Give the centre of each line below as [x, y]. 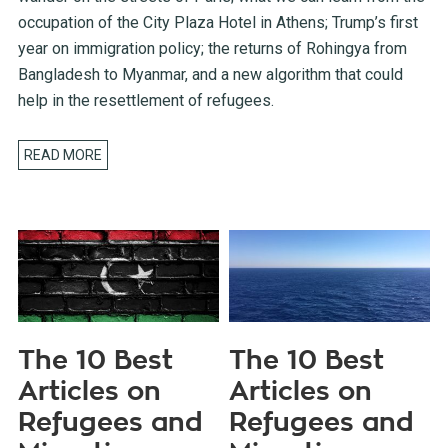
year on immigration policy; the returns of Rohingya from [212, 49]
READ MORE [62, 155]
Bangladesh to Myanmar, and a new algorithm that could [210, 75]
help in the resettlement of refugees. [145, 101]
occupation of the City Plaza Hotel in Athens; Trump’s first [217, 23]
